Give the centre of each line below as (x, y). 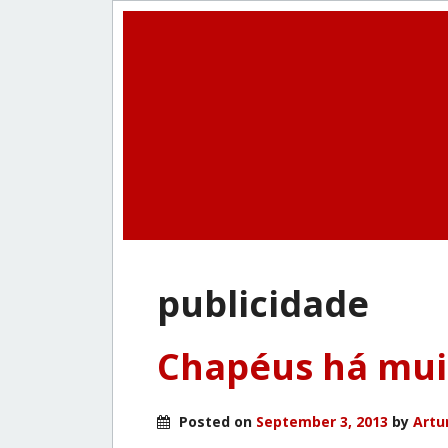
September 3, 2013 (322, 421)
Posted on (215, 421)
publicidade (263, 303)
